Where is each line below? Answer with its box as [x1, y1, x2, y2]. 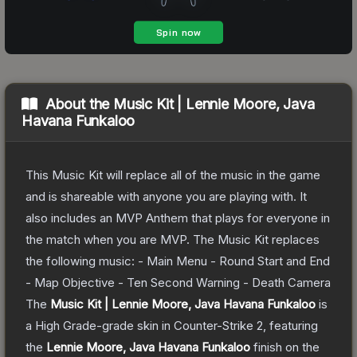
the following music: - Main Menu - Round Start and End [25, 253, 330, 269]
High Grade [35, 318, 96, 334]
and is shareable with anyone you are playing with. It [25, 189, 307, 205]
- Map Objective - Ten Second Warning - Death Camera [25, 275, 331, 291]
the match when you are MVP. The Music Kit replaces [25, 232, 320, 248]
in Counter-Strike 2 [159, 318, 263, 334]
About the [45, 96, 114, 113]
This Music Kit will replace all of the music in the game [25, 167, 320, 183]
